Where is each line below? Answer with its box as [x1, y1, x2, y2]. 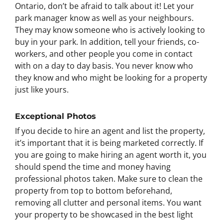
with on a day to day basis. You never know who [15, 60, 193, 71]
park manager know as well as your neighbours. [15, 12, 194, 23]
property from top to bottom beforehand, [15, 185, 172, 196]
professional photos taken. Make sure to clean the [15, 173, 203, 184]
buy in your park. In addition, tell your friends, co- [15, 36, 199, 47]
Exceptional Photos [15, 111, 96, 121]
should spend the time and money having [15, 161, 171, 172]
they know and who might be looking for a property [15, 72, 207, 83]
